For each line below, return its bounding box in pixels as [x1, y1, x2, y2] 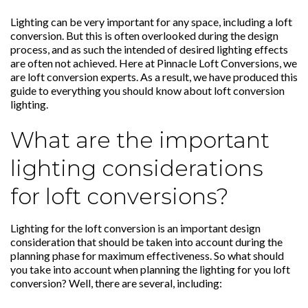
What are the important [10, 126, 269, 154]
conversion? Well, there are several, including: [10, 276, 222, 290]
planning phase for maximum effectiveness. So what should [10, 249, 284, 263]
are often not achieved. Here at [10, 56, 157, 70]
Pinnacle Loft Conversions [157, 56, 279, 70]
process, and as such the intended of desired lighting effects [10, 43, 288, 56]
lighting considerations [10, 155, 263, 182]
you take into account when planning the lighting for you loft [10, 263, 290, 276]
